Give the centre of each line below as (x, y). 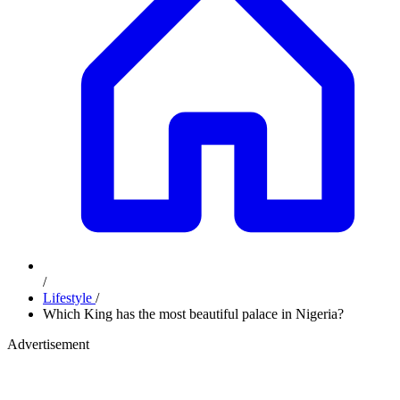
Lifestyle (69, 298)
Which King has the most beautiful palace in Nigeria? (193, 314)
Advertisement (48, 344)
